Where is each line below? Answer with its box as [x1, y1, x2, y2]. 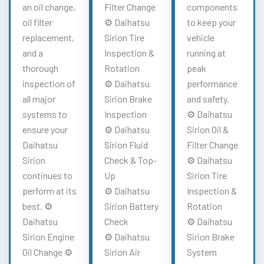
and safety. [186, 93, 229, 104]
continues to [22, 169, 72, 181]
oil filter [22, 16, 52, 28]
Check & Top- [104, 154, 157, 166]
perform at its [22, 184, 77, 196]
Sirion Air [104, 246, 141, 258]
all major [22, 93, 55, 104]
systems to [22, 108, 67, 120]
